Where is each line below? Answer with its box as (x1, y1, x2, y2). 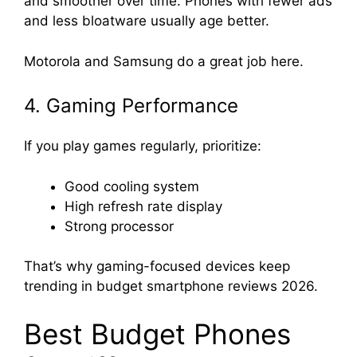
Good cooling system (65, 178, 199, 194)
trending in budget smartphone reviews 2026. (24, 278, 318, 295)
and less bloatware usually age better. (24, 13, 269, 29)
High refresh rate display (65, 198, 222, 214)
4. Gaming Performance (24, 94, 238, 118)
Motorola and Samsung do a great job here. (24, 53, 304, 69)
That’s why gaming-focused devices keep (24, 258, 290, 275)
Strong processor (65, 218, 174, 234)
